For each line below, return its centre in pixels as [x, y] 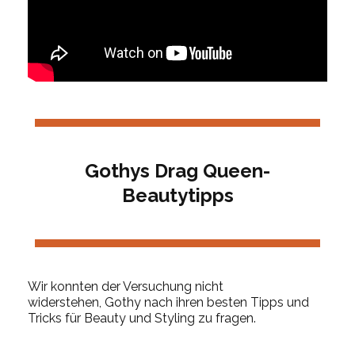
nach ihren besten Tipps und [225, 302]
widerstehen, [66, 302]
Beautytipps [177, 195]
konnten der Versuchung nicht [137, 286]
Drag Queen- [210, 170]
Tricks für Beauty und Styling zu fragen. [142, 318]
